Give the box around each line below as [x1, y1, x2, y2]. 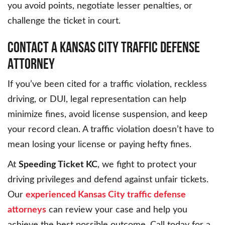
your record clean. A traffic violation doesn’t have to [8, 125, 214, 135]
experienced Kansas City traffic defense [26, 190, 186, 200]
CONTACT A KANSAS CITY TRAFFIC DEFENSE [8, 39, 200, 56]
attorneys [8, 205, 46, 215]
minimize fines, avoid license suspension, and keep [8, 110, 207, 120]
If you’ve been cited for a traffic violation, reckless [8, 80, 207, 89]
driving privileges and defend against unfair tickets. [8, 175, 208, 185]
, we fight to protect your [97, 160, 197, 170]
